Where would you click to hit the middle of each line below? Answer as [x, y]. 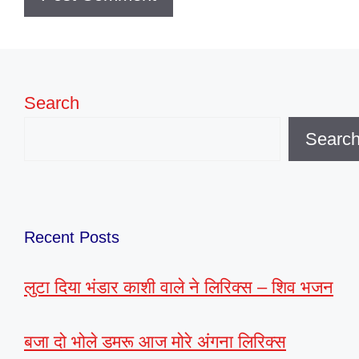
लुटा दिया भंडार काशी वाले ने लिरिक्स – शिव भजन [179, 287]
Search [52, 103]
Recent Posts [72, 237]
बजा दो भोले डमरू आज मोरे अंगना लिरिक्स [155, 341]
